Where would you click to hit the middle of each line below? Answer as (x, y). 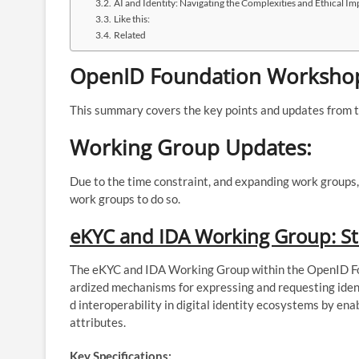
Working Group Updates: (191, 147)
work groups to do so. (125, 198)
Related (129, 34)
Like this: (131, 18)
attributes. (98, 322)
